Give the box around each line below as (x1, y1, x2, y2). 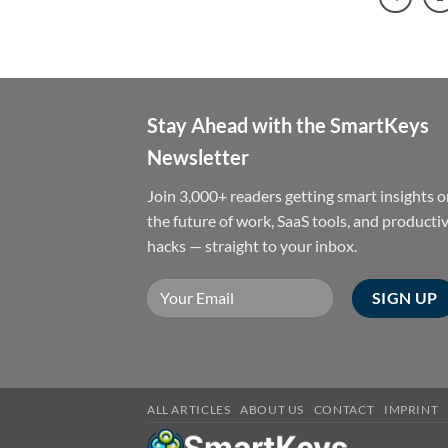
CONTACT (313, 401, 375, 417)
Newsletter (147, 144, 249, 169)
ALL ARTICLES (147, 401, 231, 417)
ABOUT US (240, 401, 305, 417)
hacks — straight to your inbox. (147, 235, 357, 255)
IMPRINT (383, 401, 439, 417)
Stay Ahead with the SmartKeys (147, 112, 429, 137)
